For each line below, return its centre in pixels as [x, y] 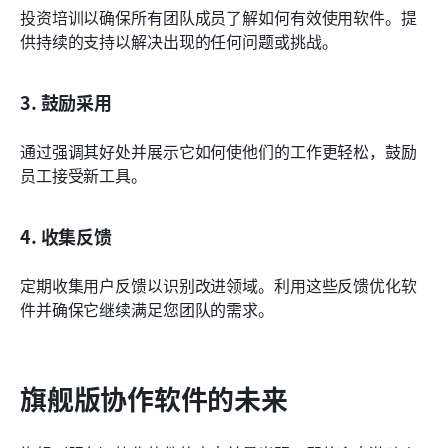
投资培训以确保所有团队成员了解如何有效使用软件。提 [218, 16]
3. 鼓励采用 [66, 101]
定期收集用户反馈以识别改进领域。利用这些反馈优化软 [218, 284]
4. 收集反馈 [66, 235]
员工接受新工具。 [83, 174]
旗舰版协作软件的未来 [154, 398]
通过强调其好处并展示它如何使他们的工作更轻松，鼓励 [218, 150]
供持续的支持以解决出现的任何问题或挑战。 [179, 40]
